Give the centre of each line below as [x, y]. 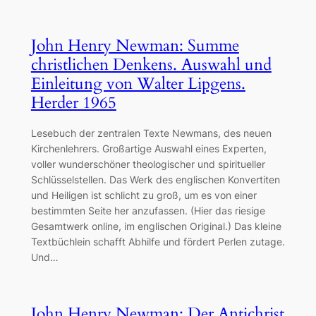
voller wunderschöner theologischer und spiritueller [148, 164]
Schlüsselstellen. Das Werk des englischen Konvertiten [155, 179]
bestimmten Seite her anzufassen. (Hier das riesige [148, 210]
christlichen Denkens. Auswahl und [151, 64]
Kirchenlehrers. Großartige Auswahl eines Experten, [148, 148]
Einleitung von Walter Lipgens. [138, 83]
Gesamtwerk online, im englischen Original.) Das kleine [156, 226]
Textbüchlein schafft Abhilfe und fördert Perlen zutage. [158, 241]
